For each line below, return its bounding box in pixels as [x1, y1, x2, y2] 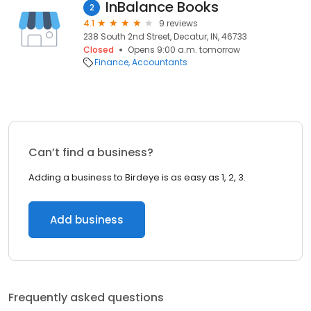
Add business [50, 212, 124, 227]
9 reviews [159, 17, 198, 29]
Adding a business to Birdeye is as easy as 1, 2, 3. [28, 171, 246, 184]
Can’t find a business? [28, 144, 153, 160]
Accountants [132, 56, 187, 68]
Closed [83, 44, 114, 56]
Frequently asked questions [8, 289, 164, 305]
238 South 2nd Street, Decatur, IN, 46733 [83, 31, 247, 42]
